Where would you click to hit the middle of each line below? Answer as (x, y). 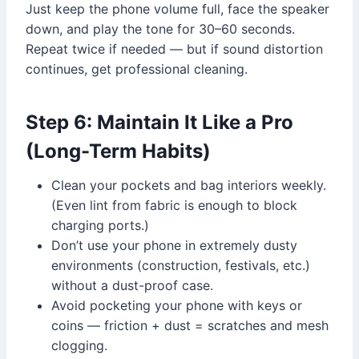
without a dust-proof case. (132, 285)
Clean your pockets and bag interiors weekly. (189, 185)
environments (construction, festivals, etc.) (181, 265)
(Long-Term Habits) (118, 151)
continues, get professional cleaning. (137, 69)
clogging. (79, 345)
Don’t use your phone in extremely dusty (174, 245)
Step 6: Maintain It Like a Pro (159, 122)
